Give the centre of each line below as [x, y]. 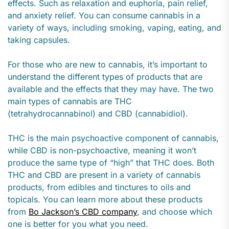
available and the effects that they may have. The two [111, 89]
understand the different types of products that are [105, 77]
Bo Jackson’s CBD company [83, 212]
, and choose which [175, 212]
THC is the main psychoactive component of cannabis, [113, 138]
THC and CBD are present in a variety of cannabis [104, 175]
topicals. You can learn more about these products [105, 200]
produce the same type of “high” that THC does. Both [111, 163]
